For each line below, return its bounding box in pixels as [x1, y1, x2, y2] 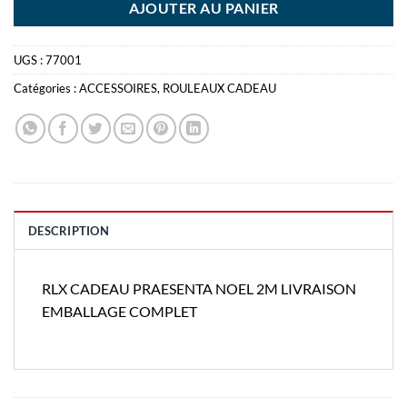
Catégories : [14, 81, 79, 96]
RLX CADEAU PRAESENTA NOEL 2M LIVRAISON [42, 279, 356, 297]
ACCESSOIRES [79, 81, 157, 96]
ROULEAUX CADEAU [163, 81, 276, 96]
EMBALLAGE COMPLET [42, 302, 197, 320]
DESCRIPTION [28, 223, 109, 238]
